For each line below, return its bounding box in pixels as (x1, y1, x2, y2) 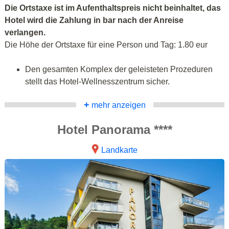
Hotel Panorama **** (57, 122, 172, 136)
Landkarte (101, 145, 138, 154)
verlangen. (5, 28, 45, 37)
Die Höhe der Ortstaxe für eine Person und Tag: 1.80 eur (5, 40, 208, 49)
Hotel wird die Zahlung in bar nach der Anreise (5, 15, 184, 25)
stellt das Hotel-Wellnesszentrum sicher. (25, 77, 170, 86)
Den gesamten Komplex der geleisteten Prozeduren (25, 64, 213, 74)
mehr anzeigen (89, 100, 146, 109)
